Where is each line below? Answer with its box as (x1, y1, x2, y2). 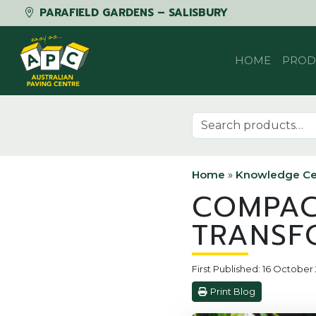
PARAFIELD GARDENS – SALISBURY (36, 5, 228, 20)
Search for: (191, 111, 248, 126)
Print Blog (210, 286, 255, 297)
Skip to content (11, 26, 93, 39)
